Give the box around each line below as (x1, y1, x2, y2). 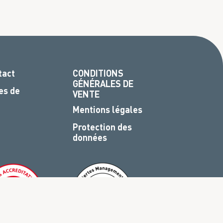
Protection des (72, 121, 132, 132)
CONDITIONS (72, 68, 123, 79)
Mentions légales (72, 104, 142, 115)
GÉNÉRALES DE (72, 78, 133, 89)
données (72, 132, 107, 143)
